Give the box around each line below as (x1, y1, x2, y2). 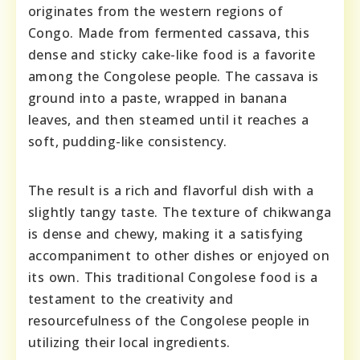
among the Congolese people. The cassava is (28, 67, 319, 85)
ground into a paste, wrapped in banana (28, 88, 288, 107)
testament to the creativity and (28, 289, 234, 308)
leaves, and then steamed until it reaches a (28, 110, 309, 129)
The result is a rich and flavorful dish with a (28, 181, 314, 199)
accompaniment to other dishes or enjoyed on (28, 246, 330, 264)
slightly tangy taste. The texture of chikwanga (28, 202, 332, 221)
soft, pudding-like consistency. (28, 132, 227, 150)
